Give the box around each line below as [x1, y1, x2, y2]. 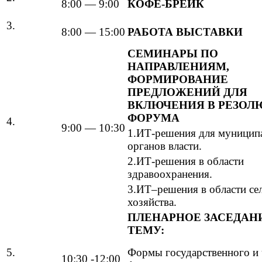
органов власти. [127, 139, 202, 152]
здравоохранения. [127, 167, 212, 180]
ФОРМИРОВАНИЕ [127, 73, 228, 85]
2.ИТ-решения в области [127, 154, 244, 167]
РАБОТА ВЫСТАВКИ [127, 25, 243, 38]
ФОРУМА [127, 111, 180, 124]
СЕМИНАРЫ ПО [127, 47, 218, 60]
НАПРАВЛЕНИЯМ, [127, 60, 229, 73]
